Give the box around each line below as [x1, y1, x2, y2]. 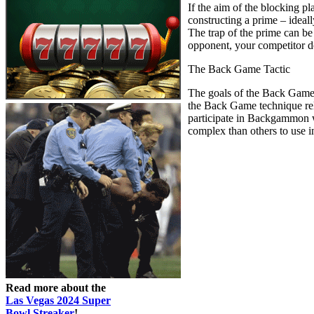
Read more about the [6, 281, 106, 294]
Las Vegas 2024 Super [6, 294, 111, 306]
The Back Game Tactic [188, 62, 290, 75]
